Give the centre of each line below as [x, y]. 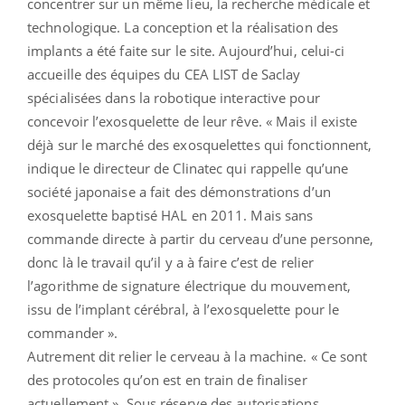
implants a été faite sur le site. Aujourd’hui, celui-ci [186, 51]
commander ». [73, 333]
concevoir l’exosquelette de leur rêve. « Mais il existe [193, 122]
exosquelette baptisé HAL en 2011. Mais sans [170, 216]
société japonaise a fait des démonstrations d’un [179, 192]
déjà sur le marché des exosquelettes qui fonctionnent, [200, 145]
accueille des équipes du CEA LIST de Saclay [164, 75]
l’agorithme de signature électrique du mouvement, [189, 286]
